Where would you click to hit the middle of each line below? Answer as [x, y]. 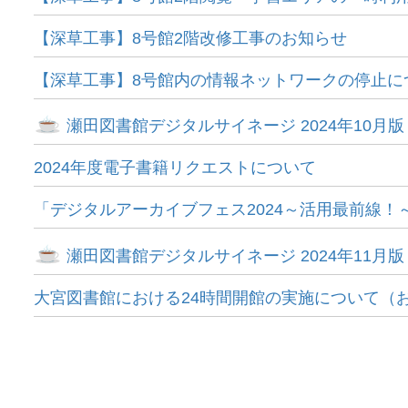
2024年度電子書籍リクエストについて [175, 168]
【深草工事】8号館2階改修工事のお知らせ [190, 38]
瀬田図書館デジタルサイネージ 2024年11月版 [234, 255]
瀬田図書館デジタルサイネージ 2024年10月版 [234, 126]
